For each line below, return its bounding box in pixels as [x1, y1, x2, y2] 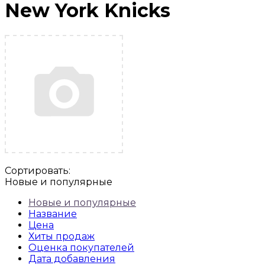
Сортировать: [5, 164, 70, 176]
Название [28, 208, 77, 219]
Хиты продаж [28, 230, 95, 242]
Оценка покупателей [28, 241, 134, 253]
